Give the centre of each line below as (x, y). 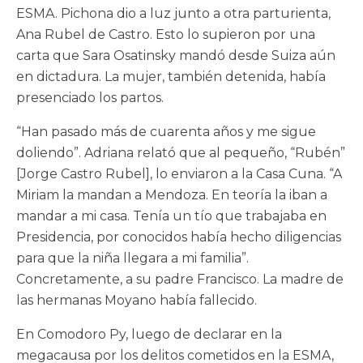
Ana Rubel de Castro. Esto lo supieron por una (166, 34)
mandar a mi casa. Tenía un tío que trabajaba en (171, 216)
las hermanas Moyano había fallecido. (137, 300)
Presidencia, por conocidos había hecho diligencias (179, 237)
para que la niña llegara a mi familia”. (132, 258)
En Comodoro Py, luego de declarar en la (149, 334)
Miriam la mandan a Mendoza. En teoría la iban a (172, 194)
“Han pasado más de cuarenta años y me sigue (166, 131)
